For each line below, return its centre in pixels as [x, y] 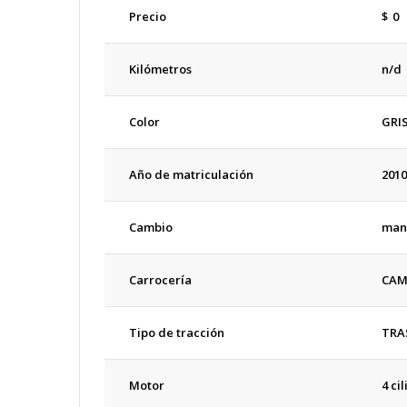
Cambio [151, 227]
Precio [148, 16]
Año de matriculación [191, 174]
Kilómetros [160, 69]
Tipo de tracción [177, 332]
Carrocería [160, 279]
